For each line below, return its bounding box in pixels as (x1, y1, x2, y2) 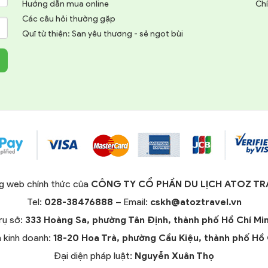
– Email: (112, 196, 150, 208)
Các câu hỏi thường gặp (22, 14, 115, 25)
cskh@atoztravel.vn (150, 196, 242, 208)
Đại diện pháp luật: (54, 249, 135, 261)
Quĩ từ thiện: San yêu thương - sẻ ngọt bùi (22, 29, 183, 39)
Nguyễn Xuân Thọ (135, 249, 214, 261)
